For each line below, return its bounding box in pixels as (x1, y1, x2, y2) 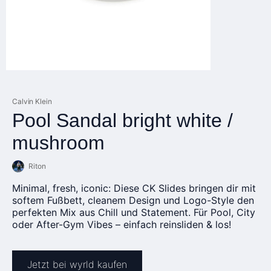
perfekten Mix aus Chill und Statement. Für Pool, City (12, 206, 255, 218)
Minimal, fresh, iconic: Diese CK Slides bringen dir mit (12, 182, 256, 194)
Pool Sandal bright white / (12, 109, 233, 131)
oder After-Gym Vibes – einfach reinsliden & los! (12, 218, 231, 230)
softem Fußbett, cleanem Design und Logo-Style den (12, 194, 254, 206)
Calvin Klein (12, 97, 52, 106)
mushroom (12, 132, 105, 154)
